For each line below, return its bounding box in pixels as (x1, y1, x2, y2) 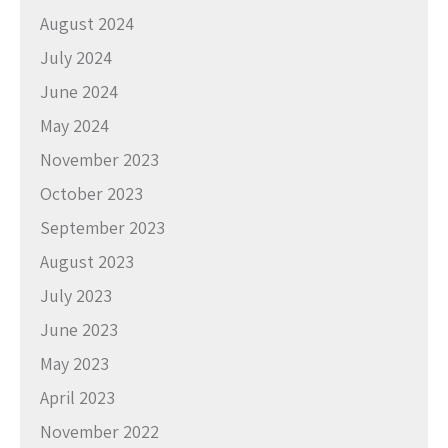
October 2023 (40, 182, 143, 205)
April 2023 (40, 386, 115, 409)
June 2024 (40, 80, 118, 103)
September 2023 (40, 216, 165, 239)
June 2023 (40, 318, 118, 341)
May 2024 (40, 114, 109, 137)
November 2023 (40, 148, 159, 171)
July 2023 (40, 284, 112, 307)
